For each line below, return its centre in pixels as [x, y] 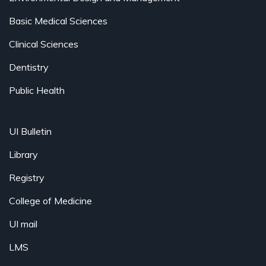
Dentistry [29, 67]
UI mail [23, 224]
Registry [27, 178]
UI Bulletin [30, 132]
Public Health [37, 91]
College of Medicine [50, 201]
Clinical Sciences [44, 44]
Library [23, 155]
